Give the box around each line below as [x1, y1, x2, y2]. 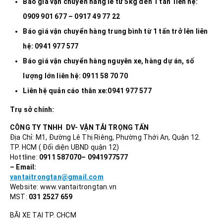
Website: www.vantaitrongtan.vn [10, 183, 116, 191]
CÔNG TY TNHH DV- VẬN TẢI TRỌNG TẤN [10, 123, 149, 132]
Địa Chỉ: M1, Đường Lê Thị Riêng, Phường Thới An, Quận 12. [10, 133, 201, 142]
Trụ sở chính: [10, 105, 55, 113]
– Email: [10, 163, 37, 171]
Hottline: [10, 153, 39, 162]
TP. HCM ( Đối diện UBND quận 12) [10, 143, 119, 152]
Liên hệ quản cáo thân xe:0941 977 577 [23, 86, 152, 95]
